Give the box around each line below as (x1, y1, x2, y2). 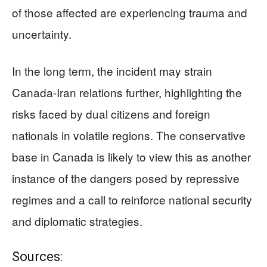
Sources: (12, 249, 63, 264)
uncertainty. (12, 25, 72, 42)
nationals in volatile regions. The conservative (12, 126, 246, 143)
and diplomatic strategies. (12, 212, 142, 229)
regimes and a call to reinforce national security (12, 191, 252, 207)
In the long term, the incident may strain (12, 62, 212, 79)
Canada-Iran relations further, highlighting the (12, 83, 242, 100)
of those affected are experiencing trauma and (12, 4, 247, 20)
